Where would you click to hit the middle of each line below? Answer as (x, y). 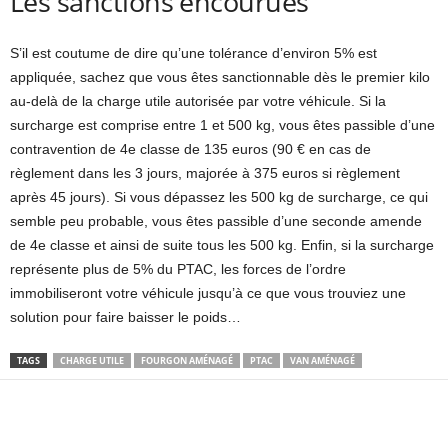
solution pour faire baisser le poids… (125, 317)
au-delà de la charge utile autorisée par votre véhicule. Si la (198, 101)
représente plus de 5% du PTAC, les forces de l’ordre (178, 269)
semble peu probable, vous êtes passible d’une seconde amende (216, 221)
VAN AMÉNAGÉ (322, 361)
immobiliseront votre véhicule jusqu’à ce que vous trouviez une (208, 293)
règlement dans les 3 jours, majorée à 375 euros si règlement (205, 173)
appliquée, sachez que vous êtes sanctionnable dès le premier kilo (220, 77)
